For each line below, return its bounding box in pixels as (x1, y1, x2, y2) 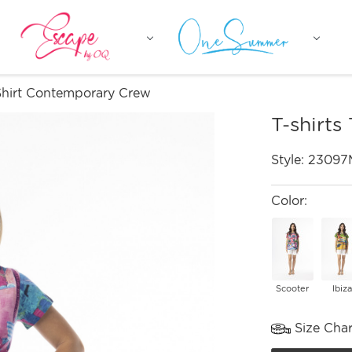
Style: (270, 152, 308, 167)
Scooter (276, 283, 310, 294)
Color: (270, 193, 307, 208)
